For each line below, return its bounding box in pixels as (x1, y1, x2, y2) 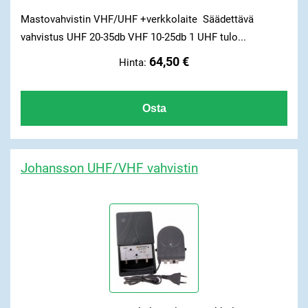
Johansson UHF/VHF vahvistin (20, 159, 198, 176)
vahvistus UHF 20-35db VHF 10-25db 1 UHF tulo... (20, 31, 246, 44)
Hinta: (119, 56, 149, 69)
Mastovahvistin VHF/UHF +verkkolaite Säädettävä (20, 13, 254, 26)
